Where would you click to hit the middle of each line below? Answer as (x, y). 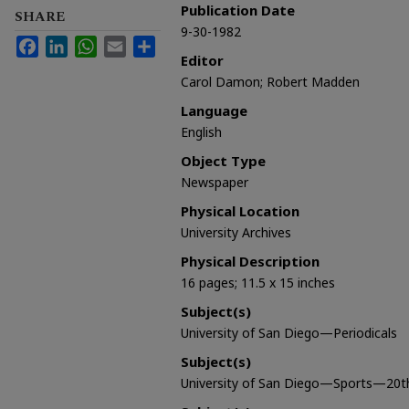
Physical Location (240, 210)
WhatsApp (126, 42)
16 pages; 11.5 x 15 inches (258, 282)
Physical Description (250, 261)
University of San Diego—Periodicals (289, 332)
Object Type (223, 160)
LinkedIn (92, 42)
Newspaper (215, 182)
